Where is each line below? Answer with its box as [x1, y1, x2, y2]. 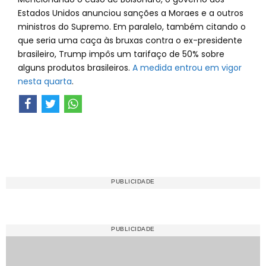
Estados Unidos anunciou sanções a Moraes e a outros [18, 7, 243, 19]
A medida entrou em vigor [132, 62, 242, 74]
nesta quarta [18, 75, 72, 87]
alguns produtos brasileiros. [18, 62, 132, 74]
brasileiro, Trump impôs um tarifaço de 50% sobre [18, 48, 224, 60]
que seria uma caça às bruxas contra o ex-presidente [18, 34, 242, 46]
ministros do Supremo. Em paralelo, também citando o [18, 21, 246, 33]
